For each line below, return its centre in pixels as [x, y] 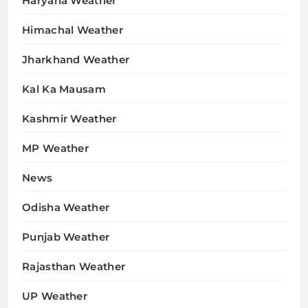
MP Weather [55, 148]
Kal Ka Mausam [64, 89]
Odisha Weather [66, 207]
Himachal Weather [73, 30]
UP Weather [55, 296]
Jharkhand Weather [76, 59]
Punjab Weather [66, 236]
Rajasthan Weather [74, 266]
